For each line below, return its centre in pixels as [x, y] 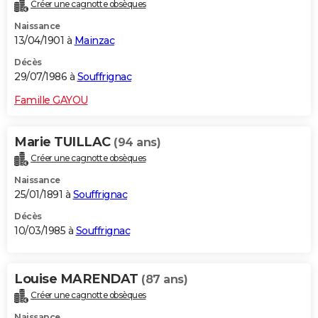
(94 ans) [137, 143]
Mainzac [94, 41]
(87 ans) [164, 280]
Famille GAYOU [51, 100]
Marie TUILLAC [64, 142]
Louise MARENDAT [78, 279]
